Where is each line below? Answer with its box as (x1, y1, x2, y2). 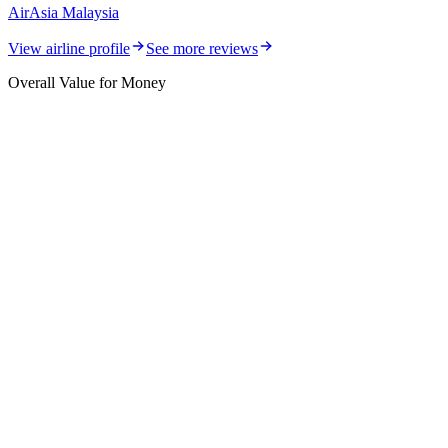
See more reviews (146, 39, 258, 57)
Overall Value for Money (8, 73, 166, 91)
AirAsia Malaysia (8, 3, 119, 21)
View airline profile (8, 39, 130, 57)
